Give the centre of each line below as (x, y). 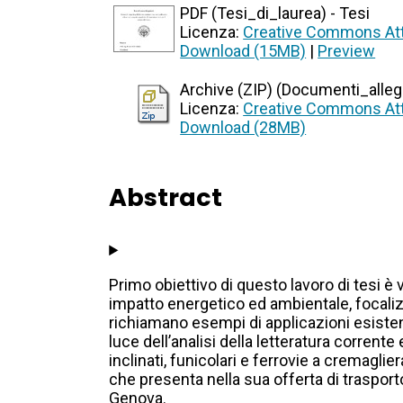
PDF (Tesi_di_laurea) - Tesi (275, 13)
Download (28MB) (243, 128)
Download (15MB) (243, 51)
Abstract (166, 198)
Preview (347, 51)
